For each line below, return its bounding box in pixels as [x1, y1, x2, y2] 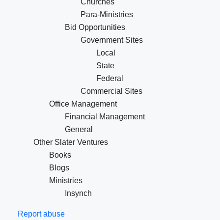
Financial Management [65, 112, 145, 121]
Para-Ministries [81, 10, 133, 19]
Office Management [49, 100, 117, 109]
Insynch [65, 189, 92, 198]
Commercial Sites [81, 87, 142, 96]
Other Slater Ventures [33, 138, 108, 147]
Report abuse [18, 210, 65, 219]
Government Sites [81, 36, 143, 45]
